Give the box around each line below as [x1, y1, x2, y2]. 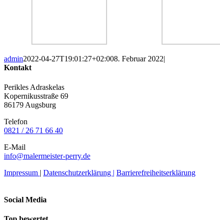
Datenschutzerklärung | [43, 168, 114, 177]
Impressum [4, 168, 40, 177]
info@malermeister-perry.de [4, 151, 90, 160]
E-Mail [4, 142, 26, 151]
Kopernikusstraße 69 [4, 91, 68, 100]
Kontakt [4, 63, 31, 72]
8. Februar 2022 [114, 55, 164, 63]
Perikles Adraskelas [4, 82, 64, 91]
